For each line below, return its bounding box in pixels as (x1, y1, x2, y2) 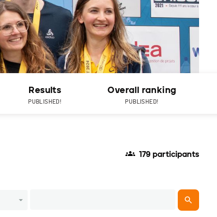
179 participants (139, 150, 199, 159)
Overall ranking (108, 85, 176, 96)
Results (29, 85, 62, 96)
